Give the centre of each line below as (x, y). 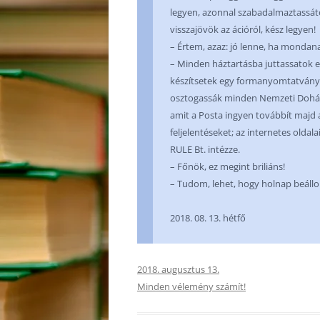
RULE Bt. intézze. (205, 149)
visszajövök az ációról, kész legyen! (243, 29)
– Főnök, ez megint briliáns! (227, 166)
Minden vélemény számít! (191, 286)
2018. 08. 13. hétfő (208, 218)
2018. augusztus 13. (178, 269)
